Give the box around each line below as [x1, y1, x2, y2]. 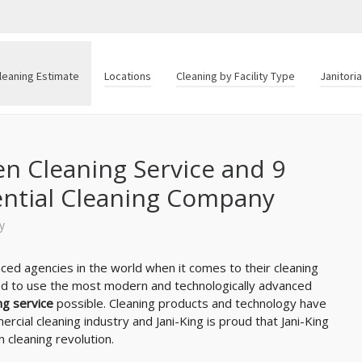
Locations [104, 69, 151, 83]
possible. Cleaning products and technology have [53, 295, 326, 311]
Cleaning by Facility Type [176, 69, 295, 83]
